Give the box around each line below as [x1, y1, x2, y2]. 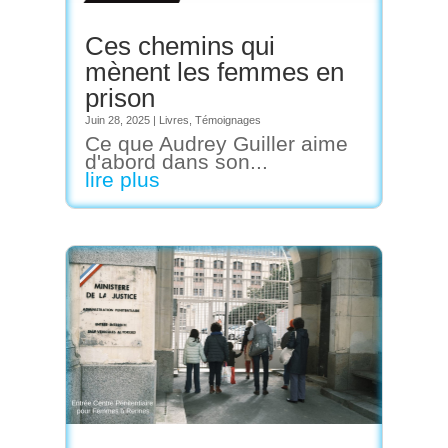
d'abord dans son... [84, 149, 268, 173]
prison [84, 82, 155, 113]
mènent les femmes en [84, 56, 344, 87]
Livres [158, 113, 189, 126]
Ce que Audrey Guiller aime [84, 131, 348, 155]
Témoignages [194, 113, 261, 126]
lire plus [84, 167, 160, 191]
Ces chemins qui [84, 30, 275, 61]
